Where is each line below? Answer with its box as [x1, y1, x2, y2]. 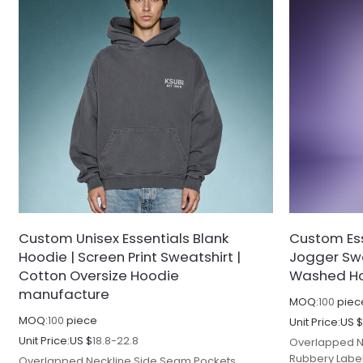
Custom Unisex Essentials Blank [19, 228, 229, 248]
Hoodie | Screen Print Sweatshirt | [19, 246, 241, 267]
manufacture [19, 284, 110, 304]
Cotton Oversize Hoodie [19, 265, 180, 285]
